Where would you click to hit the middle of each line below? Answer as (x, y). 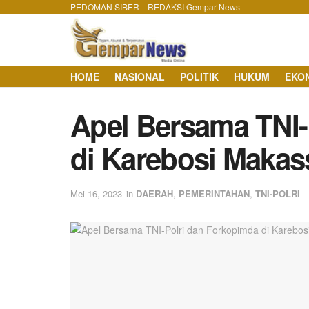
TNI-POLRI (278, 193)
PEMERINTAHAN (214, 193)
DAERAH (154, 193)
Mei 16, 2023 (96, 193)
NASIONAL (140, 77)
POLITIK (199, 77)
